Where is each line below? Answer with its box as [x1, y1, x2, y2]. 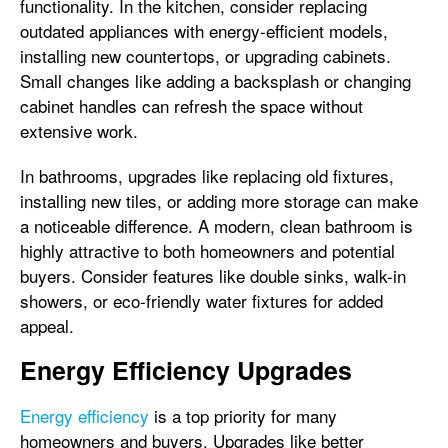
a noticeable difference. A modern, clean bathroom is [20, 213, 413, 238]
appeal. [20, 313, 74, 338]
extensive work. [20, 118, 138, 143]
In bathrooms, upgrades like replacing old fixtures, [20, 163, 394, 188]
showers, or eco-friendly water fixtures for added [20, 288, 383, 313]
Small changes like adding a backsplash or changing [20, 68, 411, 93]
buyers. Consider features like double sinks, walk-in [20, 263, 406, 288]
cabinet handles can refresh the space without [20, 93, 363, 118]
